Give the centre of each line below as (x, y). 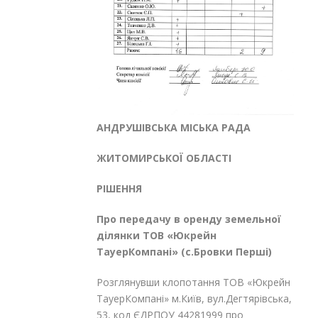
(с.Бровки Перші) (226, 252)
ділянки (118, 236)
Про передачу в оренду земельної (189, 219)
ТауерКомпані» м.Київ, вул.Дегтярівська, (194, 299)
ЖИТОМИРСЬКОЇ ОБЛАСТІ (164, 158)
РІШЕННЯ (119, 189)
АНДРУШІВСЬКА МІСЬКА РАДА (174, 128)
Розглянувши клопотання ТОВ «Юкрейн (193, 283)
